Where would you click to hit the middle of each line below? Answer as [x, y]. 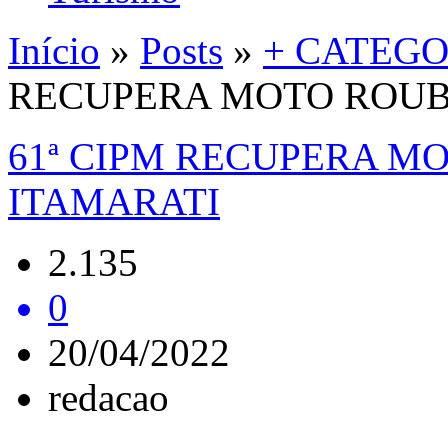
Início [54, 50]
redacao [108, 397]
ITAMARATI [114, 201]
